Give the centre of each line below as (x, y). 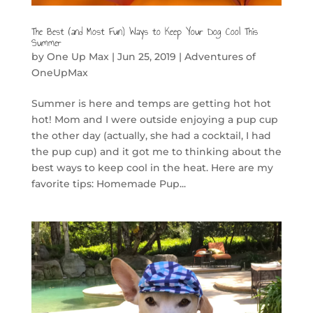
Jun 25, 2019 (146, 57)
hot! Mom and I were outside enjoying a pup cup (154, 120)
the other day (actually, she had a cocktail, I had (151, 136)
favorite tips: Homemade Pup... (108, 184)
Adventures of (220, 57)
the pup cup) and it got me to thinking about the (156, 152)
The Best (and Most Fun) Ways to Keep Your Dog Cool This (144, 32)
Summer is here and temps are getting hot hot (151, 104)
